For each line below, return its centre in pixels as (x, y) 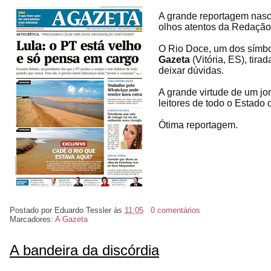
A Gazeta (71, 219)
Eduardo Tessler (83, 210)
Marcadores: (32, 219)
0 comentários (175, 210)
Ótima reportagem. (198, 125)
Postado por (32, 210)
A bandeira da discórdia (84, 250)
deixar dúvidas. (191, 70)
